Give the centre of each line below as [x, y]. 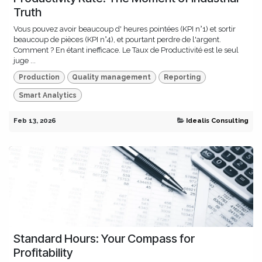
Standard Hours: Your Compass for [104, 238]
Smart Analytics [47, 95]
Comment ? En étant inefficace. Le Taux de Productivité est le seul [126, 50]
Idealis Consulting [217, 120]
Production [39, 77]
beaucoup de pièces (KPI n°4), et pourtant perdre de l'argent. [117, 39]
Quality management [112, 77]
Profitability [43, 252]
